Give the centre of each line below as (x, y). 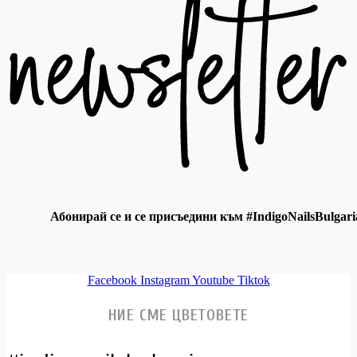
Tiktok (253, 280)
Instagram (165, 280)
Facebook (112, 280)
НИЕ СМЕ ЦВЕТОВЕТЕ (178, 315)
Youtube (213, 280)
